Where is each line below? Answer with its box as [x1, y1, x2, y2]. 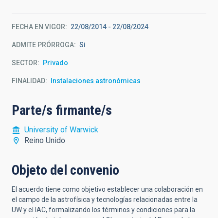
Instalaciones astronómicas [51, 77, 141, 85]
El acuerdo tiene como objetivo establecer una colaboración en [12, 185, 203, 193]
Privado [43, 59, 68, 67]
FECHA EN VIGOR [12, 23, 65, 31]
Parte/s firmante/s [12, 102, 112, 118]
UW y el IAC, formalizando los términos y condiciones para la [12, 206, 195, 214]
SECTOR [12, 59, 37, 67]
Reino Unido [24, 136, 65, 145]
